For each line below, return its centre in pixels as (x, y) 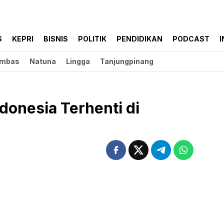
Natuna (43, 61)
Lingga (78, 61)
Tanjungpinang (127, 61)
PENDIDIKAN (139, 39)
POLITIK (92, 39)
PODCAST (191, 39)
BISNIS (56, 39)
